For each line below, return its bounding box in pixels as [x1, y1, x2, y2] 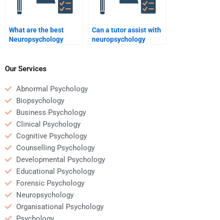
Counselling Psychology [16, 143, 95, 152]
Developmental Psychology [16, 155, 105, 164]
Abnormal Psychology [16, 84, 88, 93]
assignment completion [9, 45, 82, 53]
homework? [92, 45, 128, 53]
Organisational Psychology [16, 202, 104, 211]
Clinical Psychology [16, 119, 81, 129]
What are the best [9, 26, 64, 34]
